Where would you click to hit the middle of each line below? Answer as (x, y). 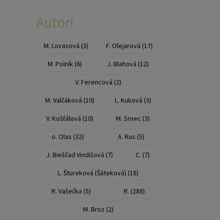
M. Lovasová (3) (66, 45)
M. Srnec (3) (133, 118)
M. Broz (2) (98, 209)
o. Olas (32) (68, 136)
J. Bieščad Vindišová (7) (80, 154)
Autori (55, 22)
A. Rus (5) (131, 136)
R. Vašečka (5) (71, 191)
